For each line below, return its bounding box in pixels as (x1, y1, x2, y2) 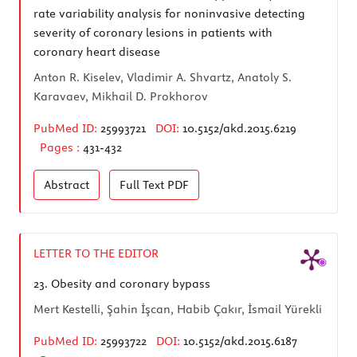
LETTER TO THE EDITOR (33, 245, 159, 261)
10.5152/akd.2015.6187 (183, 333, 297, 348)
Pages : (40, 139, 83, 155)
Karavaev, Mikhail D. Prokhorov (33, 88, 208, 104)
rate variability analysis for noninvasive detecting (33, 6, 305, 21)
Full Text (120, 177, 167, 192)
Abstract (44, 177, 89, 192)
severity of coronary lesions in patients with (33, 25, 273, 40)
